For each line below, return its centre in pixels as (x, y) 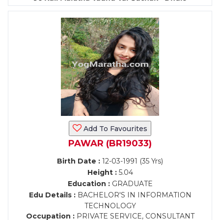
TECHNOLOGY (110, 206)
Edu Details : (52, 195)
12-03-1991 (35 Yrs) (132, 161)
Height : (102, 172)
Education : (89, 184)
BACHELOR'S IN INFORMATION (133, 195)
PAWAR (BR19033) (110, 143)
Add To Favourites (114, 129)
